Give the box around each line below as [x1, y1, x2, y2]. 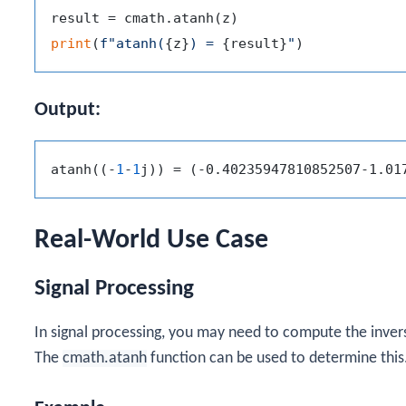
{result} [222, 34, 287, 52]
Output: [34, 99, 101, 121]
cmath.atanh [63, 350, 147, 368]
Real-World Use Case [34, 227, 268, 256]
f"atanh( [100, 34, 165, 52]
